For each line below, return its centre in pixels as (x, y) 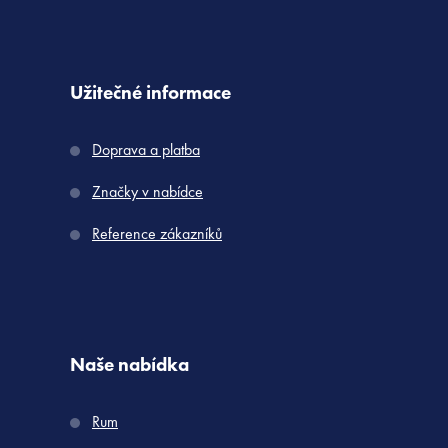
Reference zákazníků (157, 233)
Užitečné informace (150, 92)
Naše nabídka (129, 364)
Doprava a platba (146, 149)
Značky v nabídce (147, 191)
